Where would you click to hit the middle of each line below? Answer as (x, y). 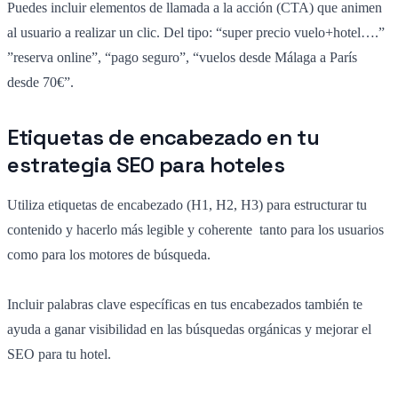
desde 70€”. (40, 83)
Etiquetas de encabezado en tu (163, 138)
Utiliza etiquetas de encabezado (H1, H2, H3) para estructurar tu (187, 205)
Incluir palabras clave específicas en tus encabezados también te (185, 305)
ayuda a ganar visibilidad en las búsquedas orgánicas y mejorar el (189, 330)
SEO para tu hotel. (59, 354)
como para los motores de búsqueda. (109, 255)
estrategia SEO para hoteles (146, 165)
